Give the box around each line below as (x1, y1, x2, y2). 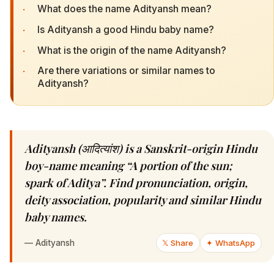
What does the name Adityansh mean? (37, 3, 212, 15)
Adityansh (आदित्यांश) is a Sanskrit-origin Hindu (24, 141, 257, 157)
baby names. (24, 209, 87, 225)
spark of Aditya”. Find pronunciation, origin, (24, 175, 248, 191)
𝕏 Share (162, 238, 194, 248)
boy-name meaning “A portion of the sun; (24, 158, 232, 174)
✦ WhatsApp (206, 238, 256, 248)
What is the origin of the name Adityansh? (37, 44, 226, 56)
